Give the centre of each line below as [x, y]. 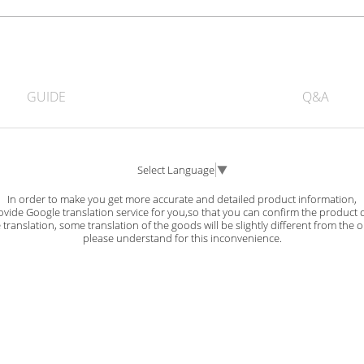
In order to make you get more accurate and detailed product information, [182, 199]
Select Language [176, 169]
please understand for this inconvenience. [182, 238]
